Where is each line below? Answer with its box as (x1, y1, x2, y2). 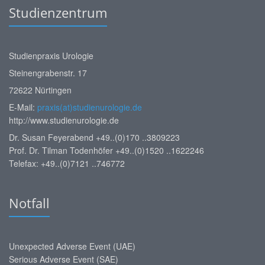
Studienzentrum (9, 3, 107, 21)
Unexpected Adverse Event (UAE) (9, 240, 135, 252)
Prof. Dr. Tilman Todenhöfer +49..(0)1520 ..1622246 (9, 144, 204, 156)
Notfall (9, 193, 50, 212)
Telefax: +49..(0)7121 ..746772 (9, 157, 125, 169)
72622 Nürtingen (9, 83, 72, 96)
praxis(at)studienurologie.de (37, 101, 142, 113)
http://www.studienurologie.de (9, 114, 119, 126)
